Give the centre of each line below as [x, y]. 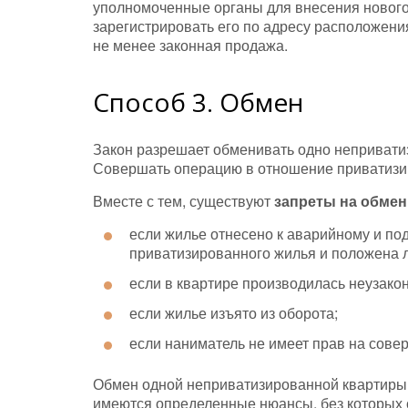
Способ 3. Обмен [198, 102]
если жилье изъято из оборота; [234, 313]
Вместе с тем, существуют [184, 201]
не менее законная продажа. [190, 46]
